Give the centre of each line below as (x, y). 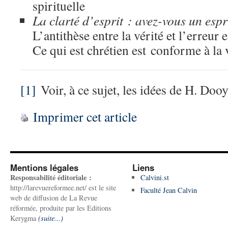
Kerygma (24, 218)
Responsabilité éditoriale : (51, 177)
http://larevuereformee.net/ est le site (63, 188)
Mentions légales (44, 167)
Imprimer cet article (85, 117)
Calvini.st (154, 177)
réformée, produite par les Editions (61, 208)
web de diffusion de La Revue (54, 198)
